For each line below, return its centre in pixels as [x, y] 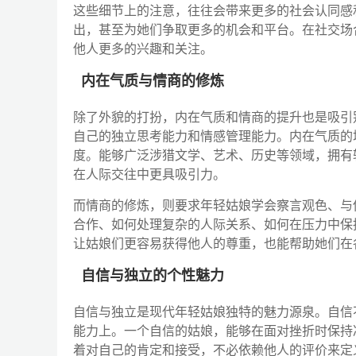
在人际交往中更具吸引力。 [149, 174]
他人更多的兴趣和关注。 [143, 49]
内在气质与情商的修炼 [153, 81]
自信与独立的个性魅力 [153, 276]
